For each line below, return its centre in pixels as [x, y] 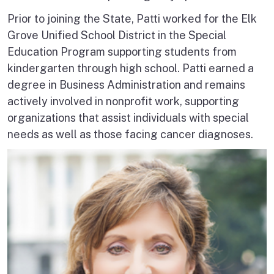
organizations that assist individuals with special [128, 117]
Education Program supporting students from [122, 51]
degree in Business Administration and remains [126, 84]
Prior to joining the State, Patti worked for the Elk [132, 18]
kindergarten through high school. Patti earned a [131, 68]
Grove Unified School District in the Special [117, 35]
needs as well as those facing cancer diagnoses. [130, 134]
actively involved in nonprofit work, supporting [123, 101]
